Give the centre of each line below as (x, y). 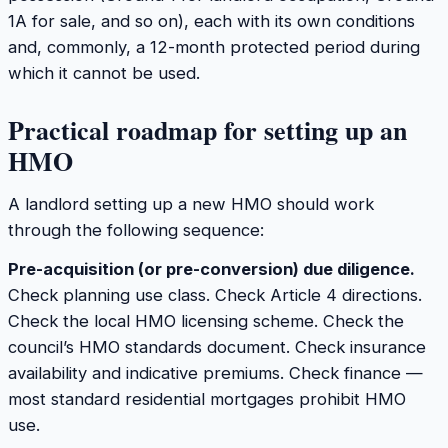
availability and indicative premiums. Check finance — (215, 373)
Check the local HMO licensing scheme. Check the (206, 321)
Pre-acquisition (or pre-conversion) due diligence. (211, 269)
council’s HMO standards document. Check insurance (217, 347)
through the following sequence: (136, 229)
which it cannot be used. (104, 73)
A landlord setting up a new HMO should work (191, 203)
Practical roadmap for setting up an (207, 130)
